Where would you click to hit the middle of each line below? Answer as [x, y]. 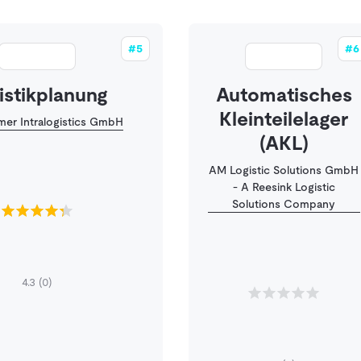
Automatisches [284, 95]
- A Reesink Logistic [284, 187]
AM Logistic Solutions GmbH [284, 170]
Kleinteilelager [284, 119]
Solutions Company [284, 204]
